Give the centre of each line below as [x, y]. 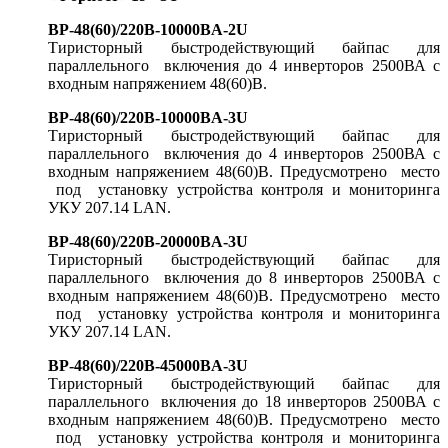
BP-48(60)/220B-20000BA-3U [148, 242]
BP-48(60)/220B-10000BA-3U [148, 118]
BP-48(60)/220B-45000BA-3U [148, 366]
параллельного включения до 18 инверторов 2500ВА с [244, 402]
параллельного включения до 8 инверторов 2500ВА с [244, 278]
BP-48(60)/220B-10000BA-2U [148, 30]
